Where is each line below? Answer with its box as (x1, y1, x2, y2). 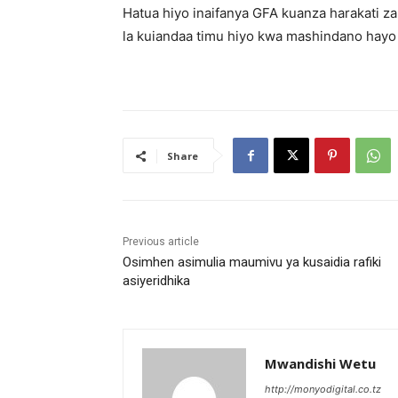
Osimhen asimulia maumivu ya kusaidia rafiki (123, 254, 381, 271)
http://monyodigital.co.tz (265, 383, 381, 396)
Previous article (123, 235, 199, 249)
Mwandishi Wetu (265, 354, 376, 373)
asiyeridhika (123, 273, 190, 290)
